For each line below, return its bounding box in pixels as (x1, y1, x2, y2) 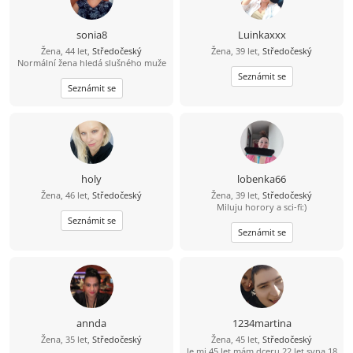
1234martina (232, 316, 292, 331)
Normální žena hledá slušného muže (17, 57, 166, 69)
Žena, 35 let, (41, 333, 92, 346)
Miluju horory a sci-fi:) (217, 201, 307, 214)
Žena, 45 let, (211, 333, 262, 346)
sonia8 (76, 28, 107, 43)
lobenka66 (237, 172, 286, 187)
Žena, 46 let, (41, 189, 92, 202)
